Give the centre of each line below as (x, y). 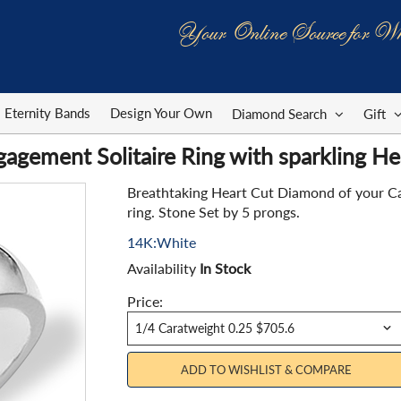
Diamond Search (281, 114)
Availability (163, 268)
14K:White (161, 242)
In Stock (225, 268)
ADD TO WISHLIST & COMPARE (266, 370)
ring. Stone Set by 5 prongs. (213, 212)
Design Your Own (161, 113)
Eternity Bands (47, 113)
